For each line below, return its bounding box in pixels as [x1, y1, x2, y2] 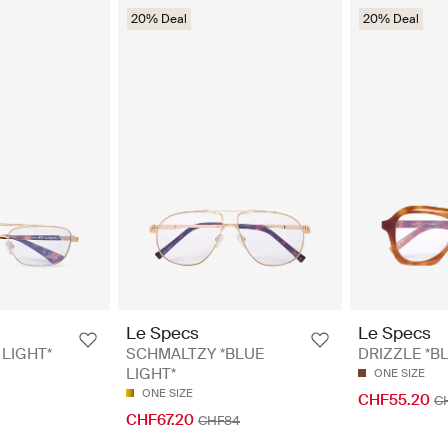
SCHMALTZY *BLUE [126, 343, 264, 364]
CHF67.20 [126, 409, 194, 430]
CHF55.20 [358, 389, 430, 410]
